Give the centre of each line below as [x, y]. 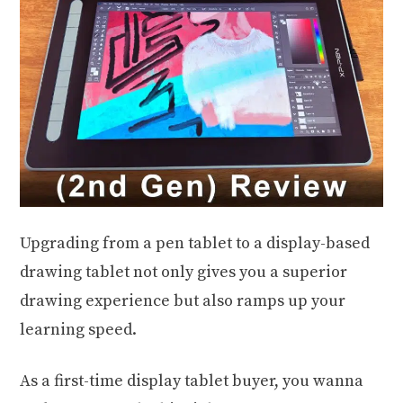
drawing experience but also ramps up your [183, 301]
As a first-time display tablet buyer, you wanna [192, 381]
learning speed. [79, 330]
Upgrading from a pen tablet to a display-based [195, 244]
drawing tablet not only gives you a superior [184, 273]
